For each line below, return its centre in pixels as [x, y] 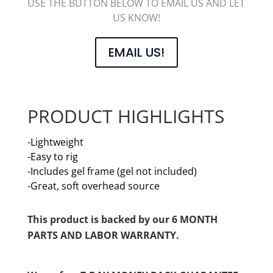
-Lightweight [55, 142]
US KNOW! [136, 18]
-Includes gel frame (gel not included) [112, 172]
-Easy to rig [52, 157]
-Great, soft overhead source [93, 186]
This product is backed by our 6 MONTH [122, 220]
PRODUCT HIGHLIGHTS [126, 116]
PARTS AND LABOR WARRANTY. [103, 236]
